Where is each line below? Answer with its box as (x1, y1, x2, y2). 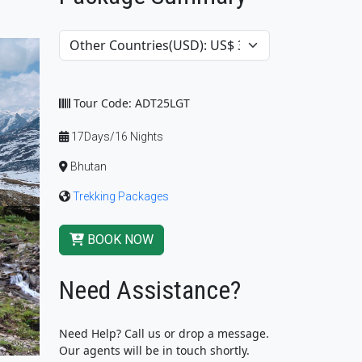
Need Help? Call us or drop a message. (59, 326, 269, 341)
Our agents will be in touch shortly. (59, 343, 250, 358)
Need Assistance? (59, 275, 241, 305)
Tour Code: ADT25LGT (70, 95, 190, 111)
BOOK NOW (84, 232, 154, 247)
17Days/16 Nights (69, 130, 163, 143)
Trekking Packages (73, 190, 169, 203)
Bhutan (68, 160, 107, 173)
